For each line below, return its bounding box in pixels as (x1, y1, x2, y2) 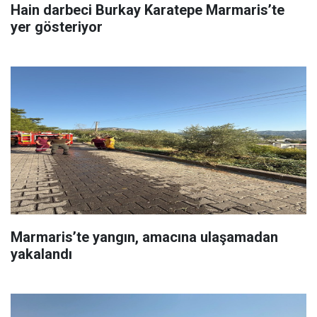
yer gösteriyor (11, 18, 103, 35)
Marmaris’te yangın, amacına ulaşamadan (11, 228, 278, 246)
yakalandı (11, 245, 72, 263)
